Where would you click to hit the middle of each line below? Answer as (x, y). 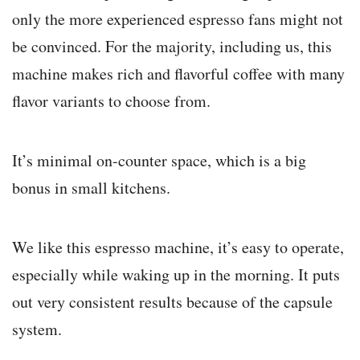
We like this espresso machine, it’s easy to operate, (178, 247)
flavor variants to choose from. (111, 101)
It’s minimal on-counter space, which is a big (159, 161)
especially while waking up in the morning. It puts (176, 275)
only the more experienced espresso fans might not (178, 19)
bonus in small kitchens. (91, 188)
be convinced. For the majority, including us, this (172, 47)
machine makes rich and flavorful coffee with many (178, 74)
